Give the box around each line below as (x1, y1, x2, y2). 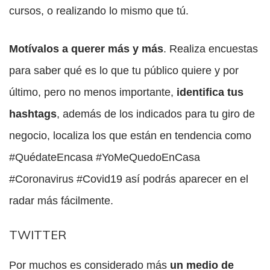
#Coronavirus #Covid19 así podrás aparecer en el (9, 173, 248, 186)
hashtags (9, 108, 57, 121)
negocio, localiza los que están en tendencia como (9, 130, 251, 142)
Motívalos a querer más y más (9, 43, 163, 55)
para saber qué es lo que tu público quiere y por (9, 64, 239, 77)
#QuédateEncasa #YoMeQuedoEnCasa (9, 151, 200, 164)
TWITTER (9, 227, 66, 243)
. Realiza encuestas (163, 43, 258, 55)
